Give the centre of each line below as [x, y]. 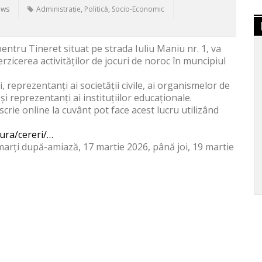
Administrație [58, 9]
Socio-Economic [138, 9]
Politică [96, 9]
